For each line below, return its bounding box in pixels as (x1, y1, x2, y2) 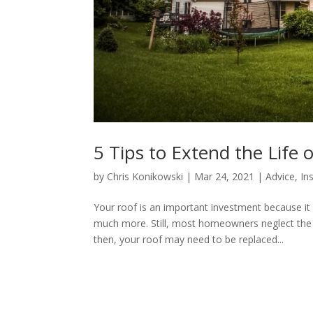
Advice (265, 169, 296, 183)
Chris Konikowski (107, 169, 184, 183)
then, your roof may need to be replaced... (94, 232, 284, 246)
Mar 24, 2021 (194, 169, 255, 183)
